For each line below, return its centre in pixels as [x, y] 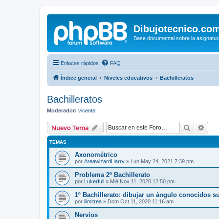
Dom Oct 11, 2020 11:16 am [141, 201]
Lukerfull [94, 181]
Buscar [201, 127]
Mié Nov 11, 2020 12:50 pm [142, 181]
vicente [87, 110]
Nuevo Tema [70, 128]
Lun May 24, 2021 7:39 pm [162, 161]
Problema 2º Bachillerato [112, 175]
